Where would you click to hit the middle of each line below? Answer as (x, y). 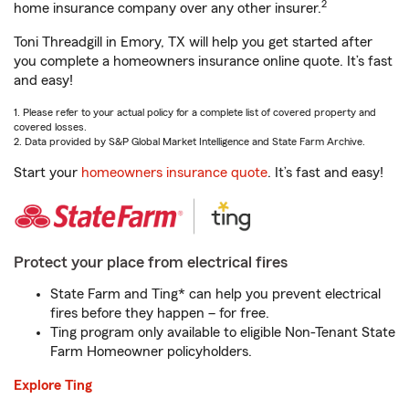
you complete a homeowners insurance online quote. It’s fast (203, 61)
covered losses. (50, 127)
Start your (47, 173)
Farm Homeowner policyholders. (151, 351)
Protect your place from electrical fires (151, 262)
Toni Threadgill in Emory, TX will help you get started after (193, 42)
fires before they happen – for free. (160, 313)
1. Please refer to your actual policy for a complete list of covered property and (195, 112)
